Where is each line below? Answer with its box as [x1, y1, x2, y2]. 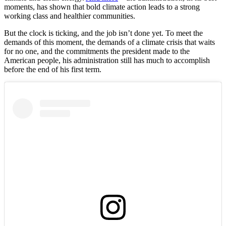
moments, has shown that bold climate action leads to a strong [4, 3, 200, 11]
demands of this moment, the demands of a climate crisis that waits [4, 38, 215, 46]
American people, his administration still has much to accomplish [4, 56, 210, 65]
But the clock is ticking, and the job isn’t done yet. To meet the [4, 29, 203, 37]
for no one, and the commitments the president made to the [4, 47, 190, 55]
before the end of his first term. [4, 65, 103, 74]
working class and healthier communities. [4, 12, 137, 20]
